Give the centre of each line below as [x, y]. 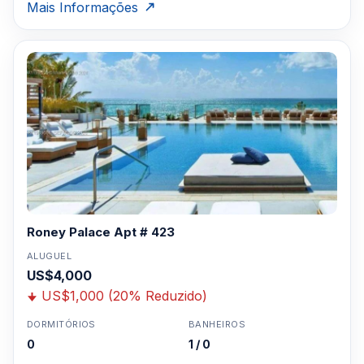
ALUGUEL [50, 256]
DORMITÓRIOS [61, 324]
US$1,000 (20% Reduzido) [124, 296]
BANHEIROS [217, 324]
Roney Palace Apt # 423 [101, 232]
